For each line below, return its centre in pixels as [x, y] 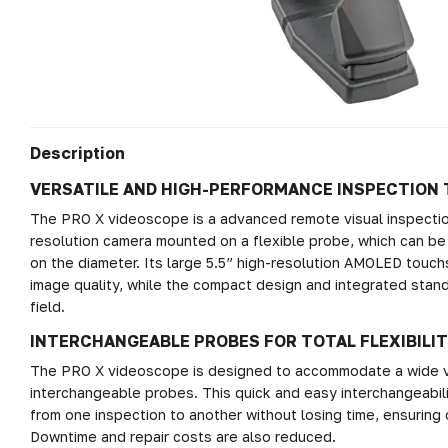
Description [77, 153]
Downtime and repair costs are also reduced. [183, 437]
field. [47, 307]
